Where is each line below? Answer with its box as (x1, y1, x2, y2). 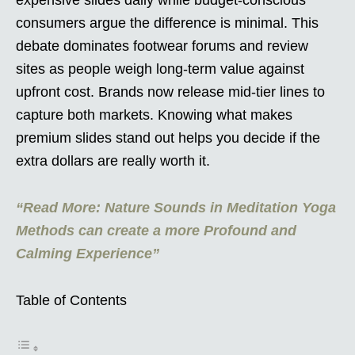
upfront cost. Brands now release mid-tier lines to (16, 83, 325, 100)
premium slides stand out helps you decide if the (16, 129, 320, 146)
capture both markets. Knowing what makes (16, 106, 292, 123)
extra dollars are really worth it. (16, 152, 210, 169)
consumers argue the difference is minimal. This (16, 14, 319, 31)
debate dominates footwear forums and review (16, 37, 308, 54)
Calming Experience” (16, 245, 159, 261)
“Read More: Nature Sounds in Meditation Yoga (16, 199, 336, 216)
